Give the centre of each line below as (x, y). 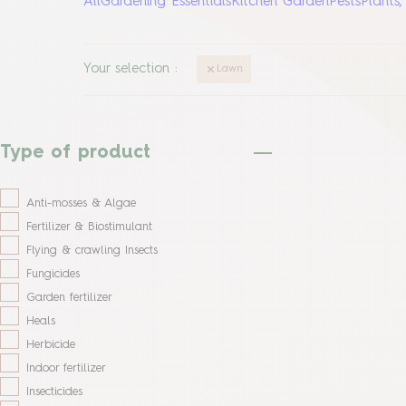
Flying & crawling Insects (92, 250)
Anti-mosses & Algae (81, 203)
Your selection (126, 69)
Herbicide (51, 344)
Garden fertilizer (69, 297)
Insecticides (54, 391)
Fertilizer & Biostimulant (89, 227)
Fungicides (53, 274)
